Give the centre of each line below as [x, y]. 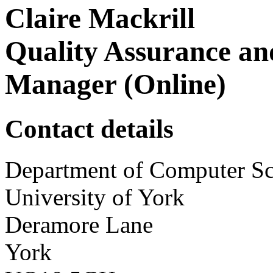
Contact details [89, 129]
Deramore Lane [79, 224]
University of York [95, 197]
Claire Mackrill [100, 19]
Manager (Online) [115, 84]
